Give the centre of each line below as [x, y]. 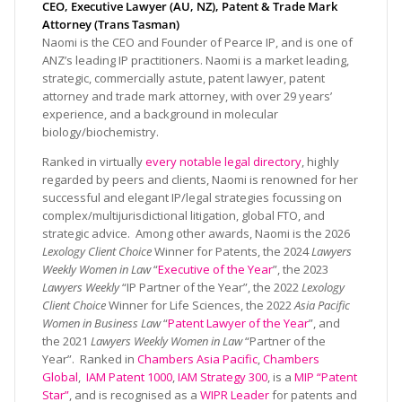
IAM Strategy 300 [223, 377]
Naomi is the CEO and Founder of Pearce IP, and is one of [197, 43]
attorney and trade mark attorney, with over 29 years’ [187, 96]
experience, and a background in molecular [160, 114]
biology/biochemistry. [100, 132]
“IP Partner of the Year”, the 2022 [212, 288]
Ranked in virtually [94, 162]
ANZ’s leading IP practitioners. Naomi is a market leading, [196, 61]
